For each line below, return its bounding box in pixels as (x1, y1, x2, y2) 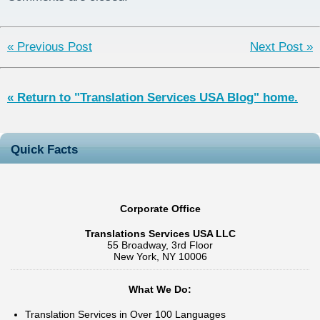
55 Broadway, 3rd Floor (107, 239, 213, 251)
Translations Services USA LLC (84, 228, 236, 240)
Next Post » (250, 40, 313, 54)
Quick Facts (11, 142, 78, 156)
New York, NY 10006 (113, 251, 207, 263)
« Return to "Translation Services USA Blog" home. (7, 90, 298, 104)
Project (35, 2, 76, 16)
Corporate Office (119, 202, 201, 214)
